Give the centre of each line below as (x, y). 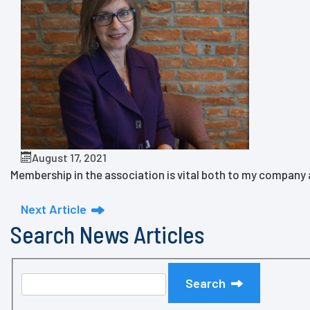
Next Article (54, 209)
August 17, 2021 (69, 158)
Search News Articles (107, 234)
